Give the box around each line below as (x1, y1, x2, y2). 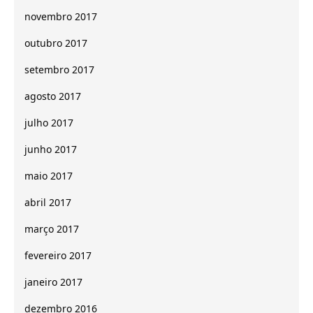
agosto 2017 (24, 89, 81, 103)
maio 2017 (24, 168, 73, 182)
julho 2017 (24, 115, 73, 129)
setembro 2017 (24, 62, 94, 76)
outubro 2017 (24, 36, 87, 50)
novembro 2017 (24, 9, 97, 23)
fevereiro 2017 (24, 248, 92, 262)
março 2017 (24, 221, 79, 235)
